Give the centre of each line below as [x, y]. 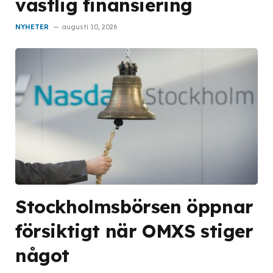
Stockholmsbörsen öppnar [134, 206]
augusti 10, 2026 [89, 27]
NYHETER [32, 27]
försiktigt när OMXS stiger [134, 230]
